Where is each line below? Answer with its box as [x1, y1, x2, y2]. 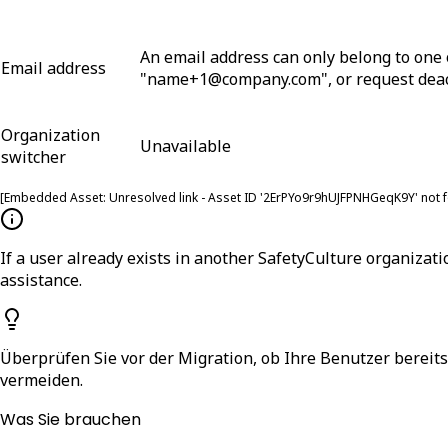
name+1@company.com [147, 67, 321, 90]
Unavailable [140, 134, 231, 157]
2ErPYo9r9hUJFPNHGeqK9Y [263, 188, 415, 206]
